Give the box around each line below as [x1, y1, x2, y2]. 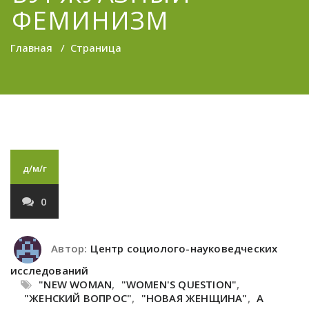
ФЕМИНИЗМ [12, 3, 170, 37]
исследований [10, 263, 89, 277]
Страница [70, 41, 121, 54]
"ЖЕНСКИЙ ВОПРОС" [24, 291, 132, 305]
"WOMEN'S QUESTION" [121, 277, 237, 291]
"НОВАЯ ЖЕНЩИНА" [141, 291, 248, 305]
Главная [10, 41, 52, 54]
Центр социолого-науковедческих [90, 241, 278, 256]
